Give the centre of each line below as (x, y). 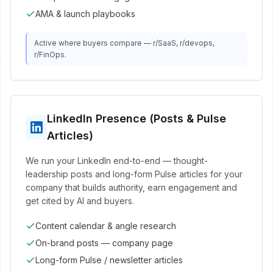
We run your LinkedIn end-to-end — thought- (117, 161)
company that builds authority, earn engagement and (131, 187)
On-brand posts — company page (104, 243)
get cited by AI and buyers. (80, 201)
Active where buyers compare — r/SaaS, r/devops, (124, 43)
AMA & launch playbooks (85, 14)
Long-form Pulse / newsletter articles (109, 260)
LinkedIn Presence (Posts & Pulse (137, 119)
